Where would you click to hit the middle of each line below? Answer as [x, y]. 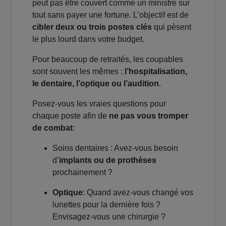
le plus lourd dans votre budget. [88, 39]
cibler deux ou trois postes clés [93, 27]
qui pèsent [173, 27]
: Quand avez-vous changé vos [138, 193]
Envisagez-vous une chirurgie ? [109, 217]
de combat [52, 128]
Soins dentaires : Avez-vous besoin [115, 148]
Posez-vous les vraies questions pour [99, 104]
